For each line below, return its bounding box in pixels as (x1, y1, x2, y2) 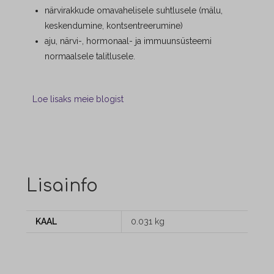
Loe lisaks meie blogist (32, 94, 124, 105)
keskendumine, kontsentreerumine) (44, 21, 183, 31)
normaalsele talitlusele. (44, 51, 135, 62)
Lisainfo (26, 176, 98, 196)
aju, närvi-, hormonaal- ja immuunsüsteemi (44, 36, 212, 46)
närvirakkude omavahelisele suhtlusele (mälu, (44, 6, 223, 16)
